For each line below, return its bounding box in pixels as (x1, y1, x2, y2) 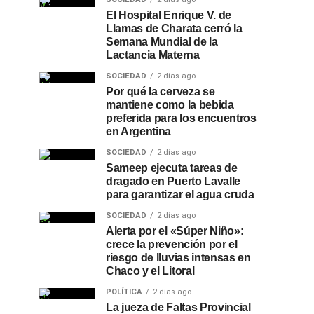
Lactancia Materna (106, 49, 200, 61)
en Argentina (106, 125, 172, 137)
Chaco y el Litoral (106, 265, 195, 277)
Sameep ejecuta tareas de (106, 162, 238, 174)
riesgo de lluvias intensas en (106, 252, 251, 264)
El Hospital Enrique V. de (106, 9, 231, 21)
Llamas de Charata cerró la (106, 22, 243, 34)
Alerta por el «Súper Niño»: (106, 225, 244, 237)
